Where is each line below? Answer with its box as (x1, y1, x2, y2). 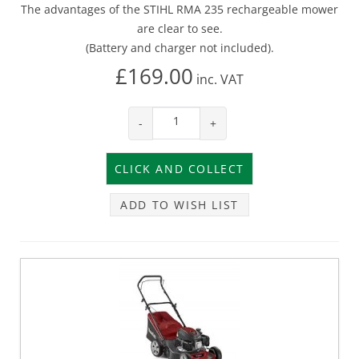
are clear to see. (136, 20, 223, 36)
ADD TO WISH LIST (120, 196, 239, 212)
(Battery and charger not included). (85, 39, 274, 55)
